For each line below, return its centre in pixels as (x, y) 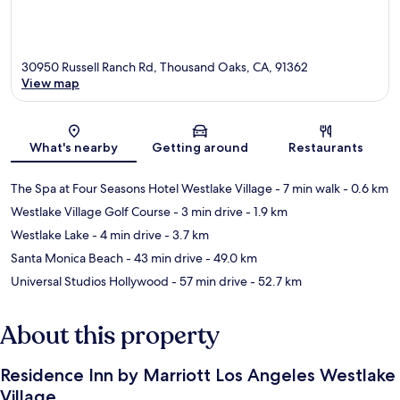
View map (50, 83)
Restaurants (326, 148)
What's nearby (74, 148)
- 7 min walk (306, 189)
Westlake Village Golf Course (91, 212)
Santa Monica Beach (67, 258)
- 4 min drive (125, 235)
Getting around (200, 148)
